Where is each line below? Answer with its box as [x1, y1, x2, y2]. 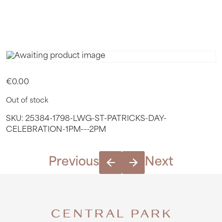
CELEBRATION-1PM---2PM [6, 126, 106, 134]
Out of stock [6, 98, 48, 105]
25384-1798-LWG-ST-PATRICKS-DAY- [25, 115, 166, 123]
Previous [49, 156, 99, 168]
